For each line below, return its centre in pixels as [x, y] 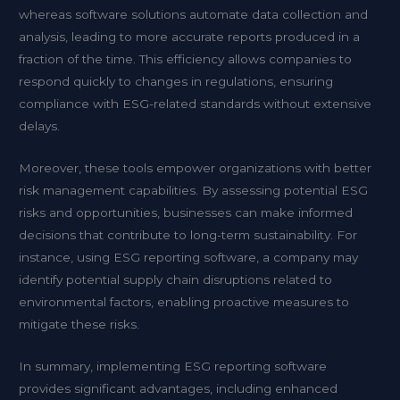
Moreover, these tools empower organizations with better [196, 168]
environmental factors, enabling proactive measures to [184, 302]
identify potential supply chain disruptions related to [176, 280]
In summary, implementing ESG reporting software [173, 367]
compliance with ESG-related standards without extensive [196, 104]
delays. [40, 126]
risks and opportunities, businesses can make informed [186, 213]
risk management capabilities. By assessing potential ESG [194, 191]
